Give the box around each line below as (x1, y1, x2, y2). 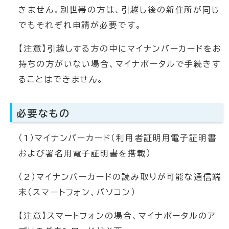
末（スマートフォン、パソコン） (18, 188, 136, 196)
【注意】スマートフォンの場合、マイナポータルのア (18, 212, 216, 220)
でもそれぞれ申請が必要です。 (18, 21, 142, 29)
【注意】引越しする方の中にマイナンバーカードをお (18, 44, 222, 53)
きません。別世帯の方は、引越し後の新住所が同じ (18, 6, 221, 14)
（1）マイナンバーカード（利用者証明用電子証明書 (18, 134, 217, 142)
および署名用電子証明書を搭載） (18, 149, 151, 157)
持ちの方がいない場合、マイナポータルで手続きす (18, 60, 221, 68)
